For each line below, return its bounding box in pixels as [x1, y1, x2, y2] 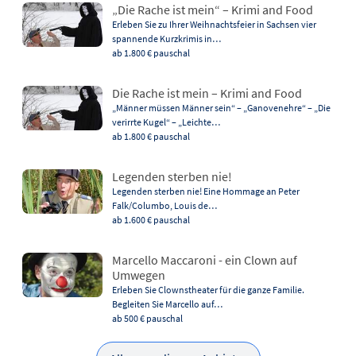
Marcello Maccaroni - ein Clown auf [111, 251, 297, 268]
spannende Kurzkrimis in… [111, 32, 221, 44]
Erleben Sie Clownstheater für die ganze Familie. [111, 283, 304, 296]
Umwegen [111, 266, 165, 283]
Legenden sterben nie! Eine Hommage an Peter [111, 184, 300, 197]
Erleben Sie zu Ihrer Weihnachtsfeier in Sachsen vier [111, 17, 316, 30]
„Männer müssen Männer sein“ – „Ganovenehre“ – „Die [111, 101, 331, 114]
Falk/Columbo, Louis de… [111, 199, 217, 211]
